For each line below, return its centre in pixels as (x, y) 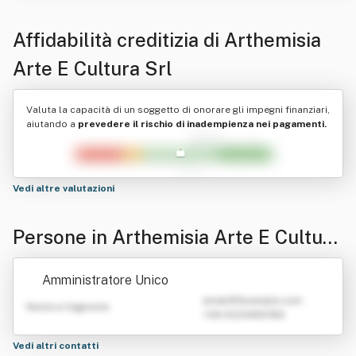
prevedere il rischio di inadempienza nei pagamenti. (202, 124)
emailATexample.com (252, 300)
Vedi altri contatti (57, 346)
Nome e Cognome (68, 307)
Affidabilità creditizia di (118, 40)
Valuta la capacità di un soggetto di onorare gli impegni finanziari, (178, 110)
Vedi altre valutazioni (65, 188)
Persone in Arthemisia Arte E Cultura (177, 237)
